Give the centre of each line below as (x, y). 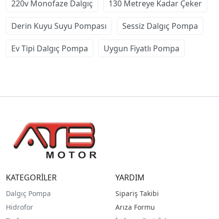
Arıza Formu (135, 207)
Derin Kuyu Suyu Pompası (59, 26)
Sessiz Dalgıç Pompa (160, 26)
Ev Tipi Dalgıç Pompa (50, 48)
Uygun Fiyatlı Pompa (142, 48)
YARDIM (130, 177)
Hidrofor (20, 207)
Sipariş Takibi (137, 193)
